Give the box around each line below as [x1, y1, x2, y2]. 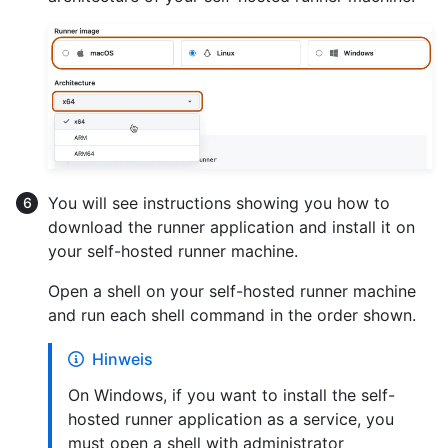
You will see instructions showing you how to [48, 193, 390, 214]
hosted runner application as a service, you [68, 409, 394, 430]
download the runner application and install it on [48, 217, 415, 238]
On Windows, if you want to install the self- [68, 385, 395, 406]
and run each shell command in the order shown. [48, 305, 416, 326]
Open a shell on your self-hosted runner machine [48, 281, 416, 302]
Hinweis [92, 349, 153, 370]
